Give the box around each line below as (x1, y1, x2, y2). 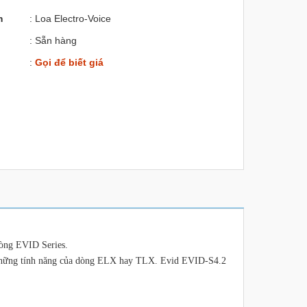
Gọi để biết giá (34, 57, 103, 68)
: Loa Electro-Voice (29, 13, 111, 24)
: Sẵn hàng (29, 35, 77, 46)
